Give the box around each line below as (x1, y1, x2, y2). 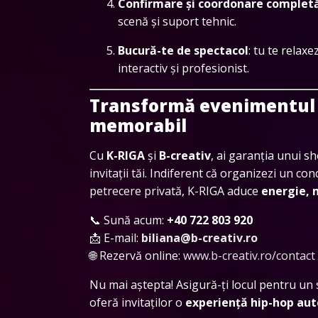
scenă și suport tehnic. (118, 13, 236, 29)
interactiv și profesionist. (118, 60, 249, 76)
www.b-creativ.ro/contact (183, 247, 315, 263)
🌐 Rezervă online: (89, 247, 183, 263)
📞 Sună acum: (89, 212, 167, 228)
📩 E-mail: (89, 229, 141, 246)
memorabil (89, 113, 187, 137)
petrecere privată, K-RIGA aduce (89, 182, 261, 199)
